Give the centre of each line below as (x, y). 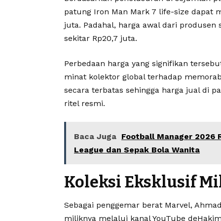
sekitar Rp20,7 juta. (101, 38)
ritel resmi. (85, 103)
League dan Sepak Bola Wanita (137, 149)
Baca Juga (95, 136)
